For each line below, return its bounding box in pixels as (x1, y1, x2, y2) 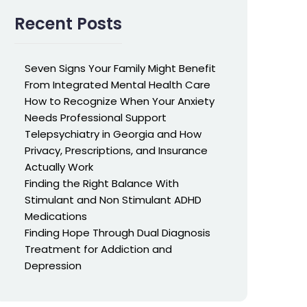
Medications (25, 209, 87, 223)
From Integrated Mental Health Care (25, 77, 210, 92)
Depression (25, 258, 82, 273)
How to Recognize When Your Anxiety (25, 94, 214, 108)
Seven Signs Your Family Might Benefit (25, 61, 216, 75)
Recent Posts (14, 12, 122, 35)
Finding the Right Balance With (25, 176, 179, 191)
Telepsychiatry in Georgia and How (25, 127, 201, 141)
